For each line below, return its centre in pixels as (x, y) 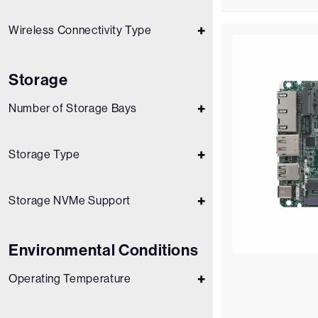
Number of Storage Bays (73, 108)
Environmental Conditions (104, 250)
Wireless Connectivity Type (80, 30)
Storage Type (44, 154)
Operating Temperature (70, 279)
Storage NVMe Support (70, 201)
